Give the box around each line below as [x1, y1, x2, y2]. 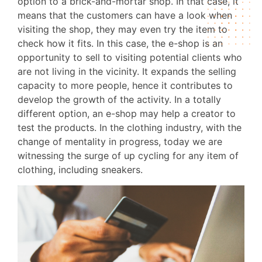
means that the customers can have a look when [18, 9, 232, 22]
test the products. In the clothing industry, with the [18, 122, 242, 134]
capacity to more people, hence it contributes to [18, 80, 233, 92]
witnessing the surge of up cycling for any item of [18, 150, 239, 162]
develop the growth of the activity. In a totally [18, 94, 221, 106]
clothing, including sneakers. [18, 164, 143, 176]
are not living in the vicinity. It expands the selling [18, 65, 236, 78]
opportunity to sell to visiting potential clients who [18, 51, 242, 64]
